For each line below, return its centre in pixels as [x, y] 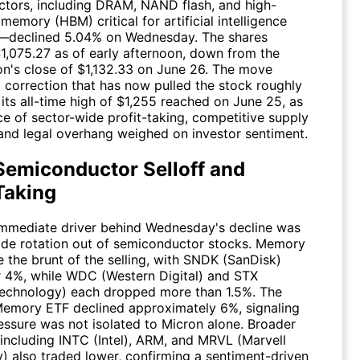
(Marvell [260, 340]
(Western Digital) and [166, 276]
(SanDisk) [250, 260]
